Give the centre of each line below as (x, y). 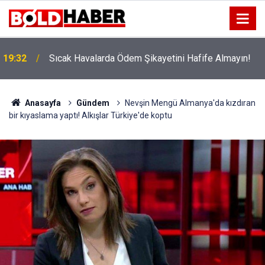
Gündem (93, 103)
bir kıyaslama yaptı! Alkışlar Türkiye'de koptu (91, 115)
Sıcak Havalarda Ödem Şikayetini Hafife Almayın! (150, 58)
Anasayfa (42, 103)
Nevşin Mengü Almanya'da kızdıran (190, 103)
